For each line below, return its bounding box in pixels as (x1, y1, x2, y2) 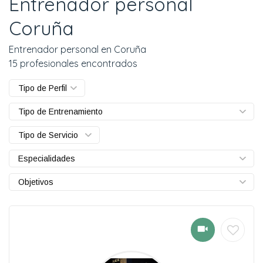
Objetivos (18, 177, 53, 187)
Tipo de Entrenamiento (18, 106, 103, 116)
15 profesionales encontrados (9, 57, 137, 69)
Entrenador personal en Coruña (9, 43, 146, 55)
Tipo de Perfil (18, 83, 67, 93)
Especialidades (18, 153, 75, 163)
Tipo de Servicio (18, 130, 78, 140)
